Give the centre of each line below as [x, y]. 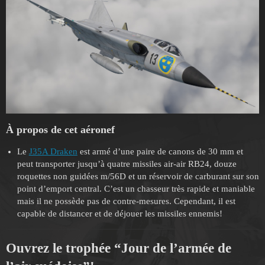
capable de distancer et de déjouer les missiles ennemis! [119, 213]
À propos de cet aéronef [60, 129]
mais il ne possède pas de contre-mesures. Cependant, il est [126, 201]
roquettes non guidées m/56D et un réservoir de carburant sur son [138, 176]
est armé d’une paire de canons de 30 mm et [160, 151]
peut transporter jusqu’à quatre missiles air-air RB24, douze [127, 164]
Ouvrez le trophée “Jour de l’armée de [119, 248]
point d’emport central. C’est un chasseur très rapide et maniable [136, 188]
